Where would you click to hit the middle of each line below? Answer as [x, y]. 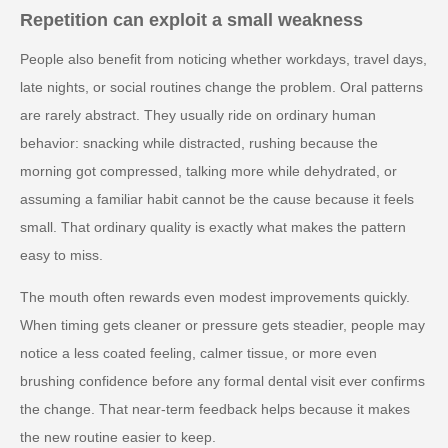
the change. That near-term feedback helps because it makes [215, 408]
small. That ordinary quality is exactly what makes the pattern [213, 226]
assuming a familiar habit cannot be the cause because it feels [217, 198]
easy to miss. [61, 254]
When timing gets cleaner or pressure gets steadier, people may [222, 324]
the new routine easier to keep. [118, 436]
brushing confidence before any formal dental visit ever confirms [222, 380]
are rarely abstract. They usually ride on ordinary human [198, 114]
